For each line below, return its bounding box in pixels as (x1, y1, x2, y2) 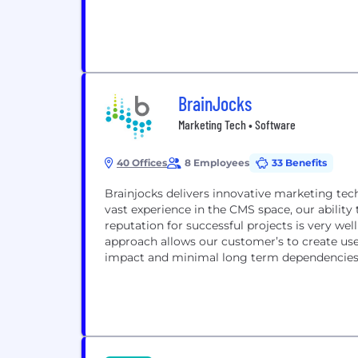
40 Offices (117, 157, 167, 169)
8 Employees (185, 157, 249, 169)
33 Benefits (272, 157, 327, 169)
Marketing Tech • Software (178, 117, 296, 132)
